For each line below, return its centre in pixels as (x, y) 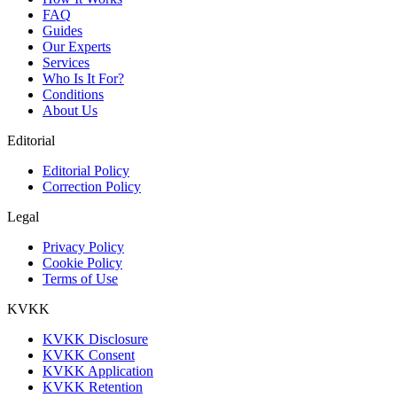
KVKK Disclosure (95, 339)
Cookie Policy (82, 263)
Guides (62, 31)
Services (66, 63)
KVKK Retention (93, 387)
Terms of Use (80, 279)
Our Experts (77, 47)
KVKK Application (98, 371)
